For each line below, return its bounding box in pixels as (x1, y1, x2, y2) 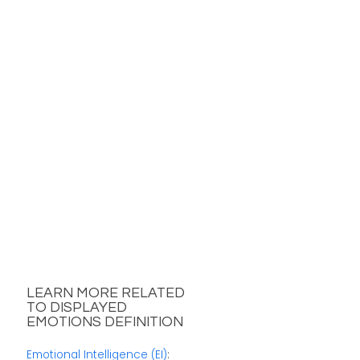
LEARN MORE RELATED (26, 286, 185, 301)
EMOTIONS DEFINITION (26, 315, 183, 330)
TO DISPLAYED (26, 301, 127, 316)
